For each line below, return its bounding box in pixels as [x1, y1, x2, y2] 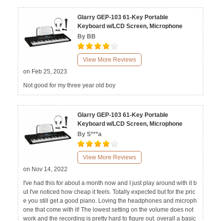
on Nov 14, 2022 [23, 166, 68, 173]
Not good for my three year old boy [23, 82, 115, 89]
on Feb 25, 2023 [23, 68, 67, 75]
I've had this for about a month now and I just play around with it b [23, 180, 197, 186]
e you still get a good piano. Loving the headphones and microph [23, 197, 197, 204]
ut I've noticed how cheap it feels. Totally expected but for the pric [23, 188, 195, 195]
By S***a [77, 131, 102, 138]
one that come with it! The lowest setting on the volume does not [23, 206, 193, 213]
